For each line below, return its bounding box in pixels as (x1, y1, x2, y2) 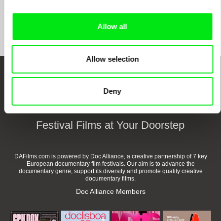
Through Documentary (43, 93, 178, 109)
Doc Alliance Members (75, 187, 146, 195)
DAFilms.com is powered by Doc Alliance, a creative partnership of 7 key (14, 152, 207, 160)
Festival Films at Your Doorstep (36, 118, 185, 131)
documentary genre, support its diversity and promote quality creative (18, 167, 203, 175)
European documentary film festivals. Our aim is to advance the (26, 160, 195, 167)
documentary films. (85, 175, 136, 182)
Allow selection (86, 54, 139, 63)
